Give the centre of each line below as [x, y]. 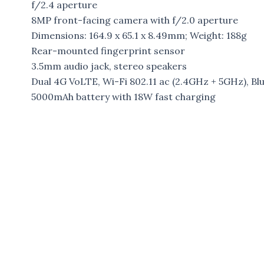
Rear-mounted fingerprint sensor [108, 51]
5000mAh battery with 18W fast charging [123, 97]
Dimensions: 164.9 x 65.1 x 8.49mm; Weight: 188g [139, 36]
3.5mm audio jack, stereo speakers [109, 66]
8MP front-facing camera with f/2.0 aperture [134, 20]
